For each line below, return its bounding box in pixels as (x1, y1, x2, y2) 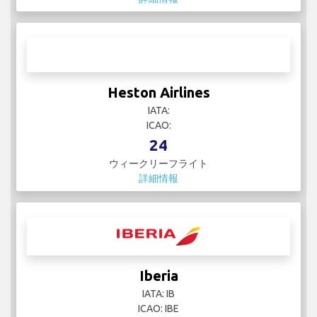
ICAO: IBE (138, 303, 179, 315)
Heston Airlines (107, 84, 210, 101)
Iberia (139, 267, 178, 284)
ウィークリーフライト (109, 158, 208, 170)
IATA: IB (142, 288, 175, 300)
